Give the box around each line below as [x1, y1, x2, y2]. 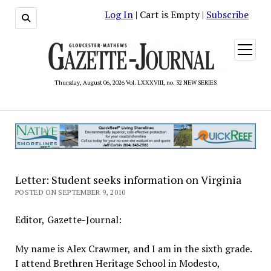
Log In [105, 8, 134, 21]
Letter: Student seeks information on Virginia [15, 172, 241, 187]
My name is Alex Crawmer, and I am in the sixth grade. [15, 241, 252, 255]
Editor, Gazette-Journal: [15, 212, 122, 226]
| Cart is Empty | [133, 8, 207, 21]
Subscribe [206, 8, 249, 21]
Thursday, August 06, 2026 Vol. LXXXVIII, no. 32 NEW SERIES [54, 78, 217, 87]
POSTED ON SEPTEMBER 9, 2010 [15, 187, 126, 197]
